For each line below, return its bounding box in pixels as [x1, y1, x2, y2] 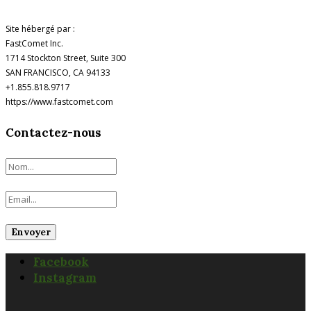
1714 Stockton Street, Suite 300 [6, 52, 126, 65]
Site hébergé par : [6, 23, 75, 35]
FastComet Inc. [6, 37, 63, 50]
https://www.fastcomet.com [6, 96, 113, 108]
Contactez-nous [6, 124, 101, 140]
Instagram [33, 270, 96, 286]
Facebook [33, 254, 89, 270]
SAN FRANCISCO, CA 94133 [6, 67, 110, 79]
